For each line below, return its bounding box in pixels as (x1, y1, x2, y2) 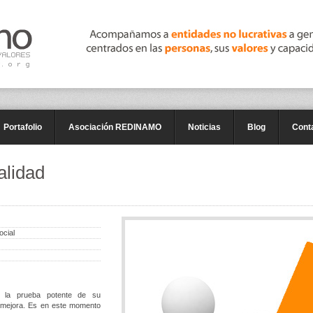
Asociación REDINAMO (68, 122, 161, 132)
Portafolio (3, 122, 42, 132)
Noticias (188, 122, 221, 132)
